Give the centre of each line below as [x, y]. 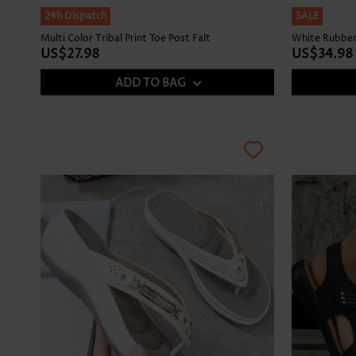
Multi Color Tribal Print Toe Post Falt [126, 39]
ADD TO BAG [150, 83]
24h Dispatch [75, 17]
